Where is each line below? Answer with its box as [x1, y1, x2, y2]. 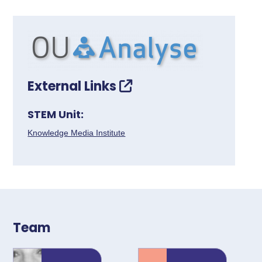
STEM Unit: [27, 106, 84, 122]
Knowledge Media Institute [27, 127, 126, 137]
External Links [27, 77, 120, 95]
